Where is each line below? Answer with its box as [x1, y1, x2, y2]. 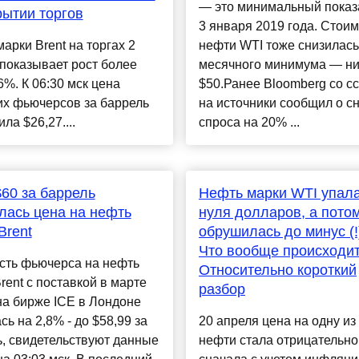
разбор [198, 281, 245, 298]
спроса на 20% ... [198, 115, 300, 130]
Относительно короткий [198, 262, 357, 279]
